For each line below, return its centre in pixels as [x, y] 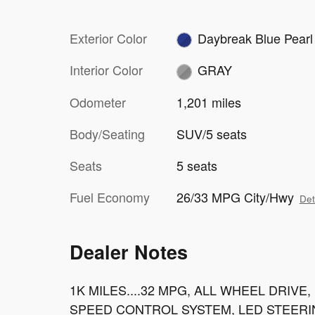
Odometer [98, 102]
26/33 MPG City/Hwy [235, 197]
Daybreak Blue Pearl [256, 38]
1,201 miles [208, 102]
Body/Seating [107, 133]
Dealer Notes [129, 251]
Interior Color [106, 70]
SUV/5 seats [211, 133]
